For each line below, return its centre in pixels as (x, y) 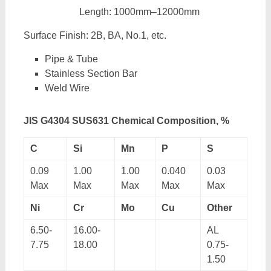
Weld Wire (67, 88)
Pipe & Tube (71, 59)
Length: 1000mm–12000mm (111, 12)
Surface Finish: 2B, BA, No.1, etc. (95, 35)
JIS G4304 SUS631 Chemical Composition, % (126, 121)
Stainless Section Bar (91, 73)
